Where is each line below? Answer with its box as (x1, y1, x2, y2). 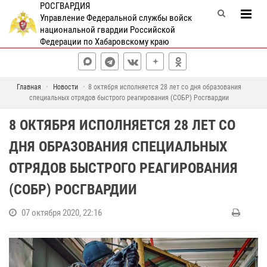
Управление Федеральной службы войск (39, 13, 192, 23)
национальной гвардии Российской (39, 24, 175, 35)
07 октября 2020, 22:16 (21, 207, 102, 218)
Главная (17, 83, 41, 91)
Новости (53, 83, 78, 91)
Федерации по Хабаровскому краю (39, 36, 169, 47)
